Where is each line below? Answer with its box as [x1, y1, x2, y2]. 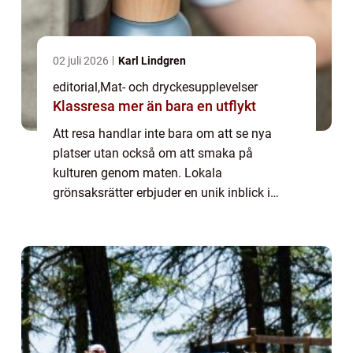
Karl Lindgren [118, 54, 186, 67]
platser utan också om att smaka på [53, 145, 253, 161]
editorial [53, 79, 98, 95]
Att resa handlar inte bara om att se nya [53, 125, 272, 141]
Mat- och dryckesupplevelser [100, 79, 258, 95]
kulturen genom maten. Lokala [53, 165, 222, 180]
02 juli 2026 [53, 54, 111, 67]
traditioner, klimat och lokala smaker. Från [53, 204, 284, 220]
